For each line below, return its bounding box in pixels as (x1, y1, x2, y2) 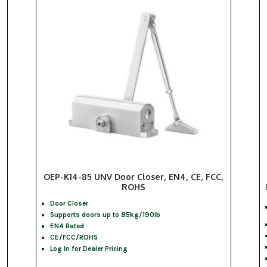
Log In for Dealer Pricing (50, 244, 128, 253)
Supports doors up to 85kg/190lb (50, 210, 161, 219)
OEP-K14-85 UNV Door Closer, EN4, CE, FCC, (43, 172, 223, 182)
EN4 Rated (50, 222, 85, 231)
